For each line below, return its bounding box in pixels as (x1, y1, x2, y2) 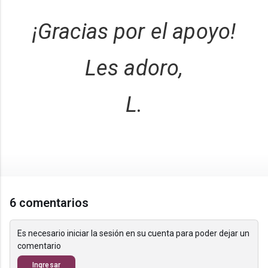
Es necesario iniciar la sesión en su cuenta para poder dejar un (17, 229, 249, 239)
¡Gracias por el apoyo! (32, 19, 236, 45)
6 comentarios (10, 196, 89, 211)
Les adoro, (84, 56, 184, 81)
